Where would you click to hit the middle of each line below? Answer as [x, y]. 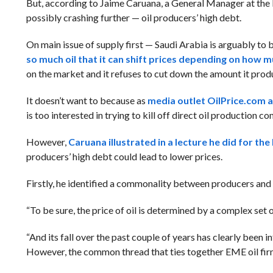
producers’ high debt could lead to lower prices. [124, 156]
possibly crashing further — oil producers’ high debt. [133, 17]
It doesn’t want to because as [86, 100]
